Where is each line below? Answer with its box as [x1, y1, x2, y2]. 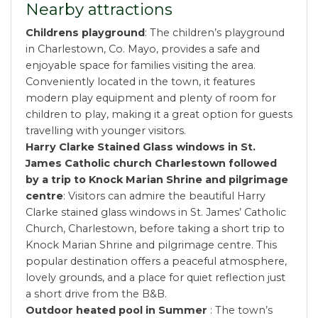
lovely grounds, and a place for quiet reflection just [26, 271, 285, 285]
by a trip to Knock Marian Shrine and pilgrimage [26, 173, 288, 187]
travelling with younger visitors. [26, 124, 186, 138]
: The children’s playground [145, 26, 285, 40]
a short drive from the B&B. [26, 287, 167, 301]
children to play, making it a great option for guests [26, 108, 292, 121]
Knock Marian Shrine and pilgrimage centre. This [26, 238, 277, 252]
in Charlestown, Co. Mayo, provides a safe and [26, 43, 260, 56]
